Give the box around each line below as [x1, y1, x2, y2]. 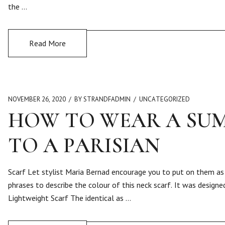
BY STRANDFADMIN [74, 95, 131, 103]
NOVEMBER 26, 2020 [8, 95, 66, 103]
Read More [29, 38, 66, 48]
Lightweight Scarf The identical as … [8, 193, 131, 203]
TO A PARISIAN [8, 133, 160, 158]
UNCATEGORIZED [139, 95, 190, 103]
